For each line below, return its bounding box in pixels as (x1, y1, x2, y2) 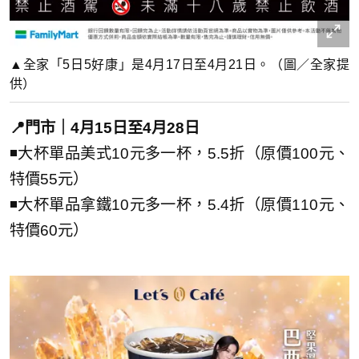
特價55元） (10, 170, 88, 188)
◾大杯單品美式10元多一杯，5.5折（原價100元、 (10, 144, 349, 162)
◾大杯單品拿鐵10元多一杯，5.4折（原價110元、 (10, 196, 349, 213)
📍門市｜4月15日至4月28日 (10, 119, 200, 136)
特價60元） (10, 221, 88, 239)
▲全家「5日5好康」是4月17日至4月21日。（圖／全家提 (10, 57, 349, 71)
